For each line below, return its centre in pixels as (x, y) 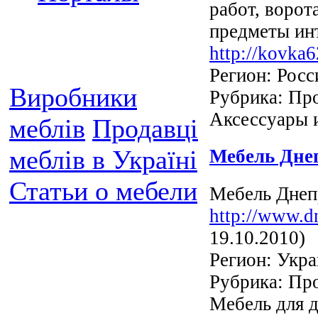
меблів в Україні (103, 160)
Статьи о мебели (103, 191)
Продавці (145, 128)
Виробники (73, 97)
